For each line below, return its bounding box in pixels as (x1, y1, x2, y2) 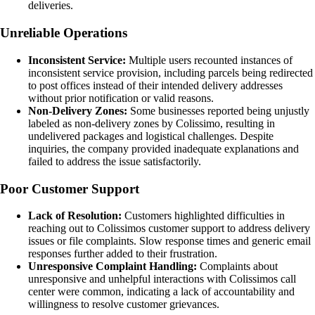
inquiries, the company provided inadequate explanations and (28, 142, 299, 155)
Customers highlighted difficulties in (122, 210, 285, 222)
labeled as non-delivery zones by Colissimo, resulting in (28, 117, 275, 129)
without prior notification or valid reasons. (28, 91, 214, 104)
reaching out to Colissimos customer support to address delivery (28, 222, 310, 235)
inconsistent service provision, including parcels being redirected (28, 66, 313, 79)
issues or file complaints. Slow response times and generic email (28, 235, 311, 247)
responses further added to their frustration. (28, 247, 217, 260)
